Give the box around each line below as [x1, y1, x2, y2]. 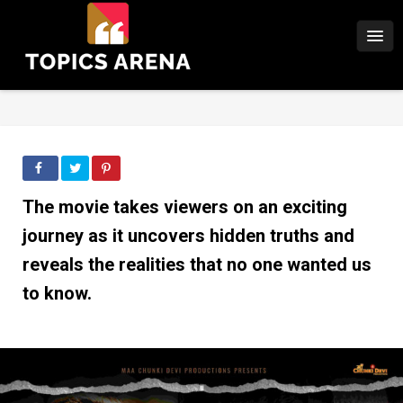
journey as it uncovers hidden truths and [22, 225, 354, 246]
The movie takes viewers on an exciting [22, 196, 347, 218]
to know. [22, 282, 92, 304]
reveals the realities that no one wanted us [22, 254, 372, 275]
